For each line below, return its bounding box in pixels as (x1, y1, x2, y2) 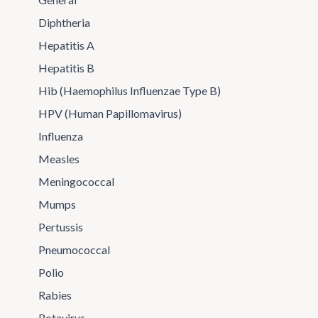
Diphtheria (38, 16, 90, 29)
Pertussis (38, 220, 83, 234)
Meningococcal (38, 175, 114, 188)
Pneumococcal (38, 243, 110, 256)
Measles (38, 152, 79, 165)
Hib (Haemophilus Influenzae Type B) (38, 84, 221, 97)
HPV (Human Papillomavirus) (38, 106, 182, 120)
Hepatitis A (38, 38, 94, 52)
